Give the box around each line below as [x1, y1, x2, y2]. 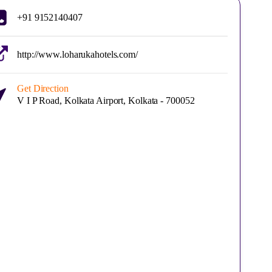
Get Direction [17, 83, 69, 93]
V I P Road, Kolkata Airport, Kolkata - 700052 [17, 95, 195, 106]
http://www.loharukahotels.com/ [17, 49, 138, 59]
